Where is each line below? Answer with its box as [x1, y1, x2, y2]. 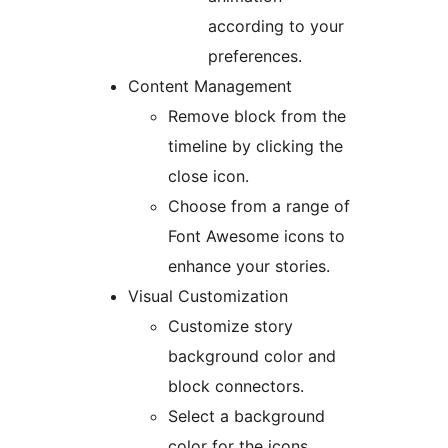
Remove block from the [168, 106, 346, 127]
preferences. [208, 46, 302, 67]
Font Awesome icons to [168, 226, 345, 247]
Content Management [128, 76, 292, 97]
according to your [208, 16, 344, 37]
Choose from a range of [168, 196, 350, 217]
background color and [168, 346, 336, 367]
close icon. [168, 166, 249, 187]
